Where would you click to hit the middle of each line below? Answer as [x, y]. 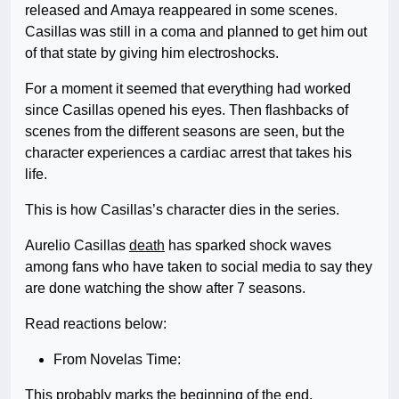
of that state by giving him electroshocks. [152, 53]
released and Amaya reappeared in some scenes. [181, 11]
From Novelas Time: [117, 360]
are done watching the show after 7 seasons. [165, 289]
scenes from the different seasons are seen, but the [185, 132]
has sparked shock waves [248, 246]
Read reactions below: [96, 324]
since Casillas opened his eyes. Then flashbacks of [187, 110]
